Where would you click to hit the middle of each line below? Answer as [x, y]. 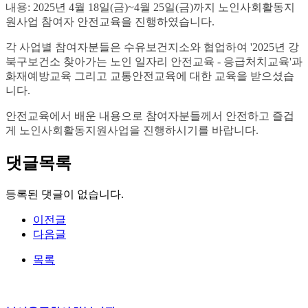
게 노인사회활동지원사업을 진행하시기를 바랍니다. [132, 131]
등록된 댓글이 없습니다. [65, 194]
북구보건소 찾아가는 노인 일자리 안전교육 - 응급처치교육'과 [154, 62]
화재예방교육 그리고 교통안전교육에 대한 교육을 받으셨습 [150, 76]
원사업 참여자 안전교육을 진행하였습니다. [110, 22]
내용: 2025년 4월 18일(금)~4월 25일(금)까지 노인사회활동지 [150, 8]
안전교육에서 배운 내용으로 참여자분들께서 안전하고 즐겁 [150, 116]
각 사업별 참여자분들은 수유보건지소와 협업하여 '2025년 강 [152, 47]
